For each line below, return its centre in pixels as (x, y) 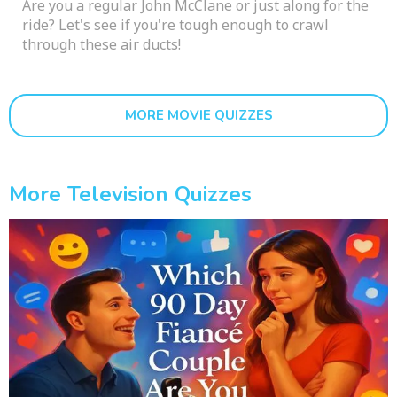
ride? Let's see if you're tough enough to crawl (175, 25)
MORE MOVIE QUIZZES (198, 116)
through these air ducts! (101, 45)
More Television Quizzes (130, 195)
